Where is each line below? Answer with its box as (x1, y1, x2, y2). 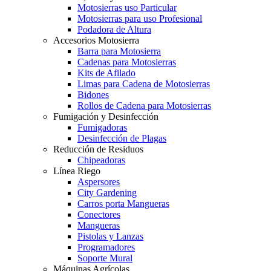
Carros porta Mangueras (77, 198, 169, 209)
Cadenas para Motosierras (77, 57, 176, 68)
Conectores (77, 209, 120, 220)
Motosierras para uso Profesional (77, 13, 202, 24)
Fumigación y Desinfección (53, 111, 158, 122)
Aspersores (77, 177, 120, 188)
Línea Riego (53, 166, 100, 177)
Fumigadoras (77, 122, 127, 133)
